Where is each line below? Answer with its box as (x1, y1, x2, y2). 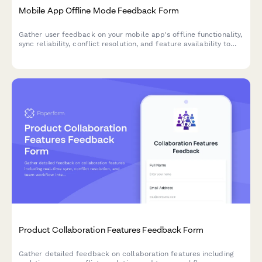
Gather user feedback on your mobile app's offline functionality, (19, 30, 243, 39)
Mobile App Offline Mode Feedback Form (19, 5, 179, 15)
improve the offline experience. (19, 49, 127, 57)
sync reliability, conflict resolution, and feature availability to (19, 39, 231, 48)
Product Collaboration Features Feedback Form (19, 225, 204, 235)
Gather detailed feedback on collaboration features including (19, 250, 233, 258)
